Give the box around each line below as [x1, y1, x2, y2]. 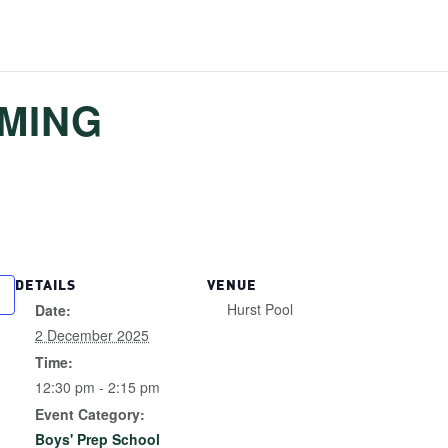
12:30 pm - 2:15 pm [35, 377, 160, 398]
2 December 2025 [35, 325, 149, 346]
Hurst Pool [227, 299, 293, 320]
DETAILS [15, 273, 76, 294]
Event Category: [35, 404, 145, 425]
